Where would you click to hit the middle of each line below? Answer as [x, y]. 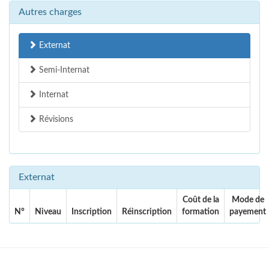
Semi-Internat [63, 71]
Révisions [55, 120]
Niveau [48, 212]
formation [201, 212]
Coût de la [201, 200]
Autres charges [50, 12]
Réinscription [147, 212]
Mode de [248, 200]
